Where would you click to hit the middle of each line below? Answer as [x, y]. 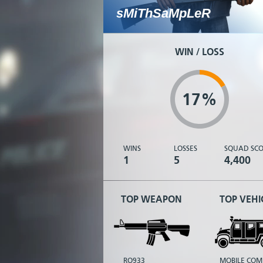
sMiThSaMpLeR [163, 13]
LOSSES [185, 149]
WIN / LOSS [200, 52]
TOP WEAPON [151, 199]
